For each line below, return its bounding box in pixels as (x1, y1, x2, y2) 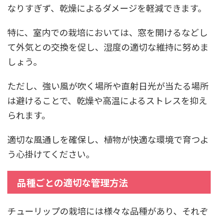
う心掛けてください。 (7, 147, 94, 160)
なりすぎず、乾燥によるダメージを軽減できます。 (7, 1, 206, 14)
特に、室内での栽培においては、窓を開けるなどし (7, 25, 208, 38)
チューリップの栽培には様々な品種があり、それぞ (7, 204, 208, 217)
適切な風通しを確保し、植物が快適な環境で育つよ (7, 132, 209, 145)
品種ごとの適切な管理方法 (17, 175, 128, 189)
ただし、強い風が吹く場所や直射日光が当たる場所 (7, 79, 209, 92)
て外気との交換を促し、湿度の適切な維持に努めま (7, 40, 209, 53)
